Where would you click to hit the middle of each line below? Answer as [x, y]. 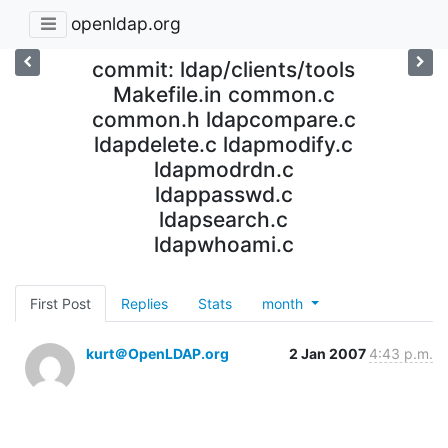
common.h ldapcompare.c [223, 119]
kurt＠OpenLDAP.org [157, 353]
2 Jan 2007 [329, 353]
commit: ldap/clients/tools [224, 69]
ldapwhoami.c [223, 244]
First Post [60, 303]
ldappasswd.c [223, 194]
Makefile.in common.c [223, 94]
